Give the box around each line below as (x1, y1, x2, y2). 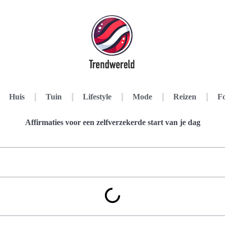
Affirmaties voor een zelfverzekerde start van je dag (25, 118, 200, 127)
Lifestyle (83, 92, 111, 101)
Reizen (173, 92, 196, 101)
